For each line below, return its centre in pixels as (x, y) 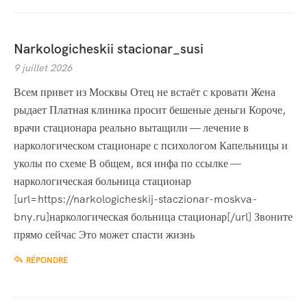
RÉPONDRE (47, 261)
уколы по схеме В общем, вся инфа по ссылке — (127, 164)
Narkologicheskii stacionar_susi (109, 49)
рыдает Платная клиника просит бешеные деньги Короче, (150, 110)
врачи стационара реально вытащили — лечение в (131, 128)
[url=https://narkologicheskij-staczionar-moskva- (135, 199)
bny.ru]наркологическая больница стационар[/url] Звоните (153, 217)
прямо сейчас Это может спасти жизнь (104, 235)
